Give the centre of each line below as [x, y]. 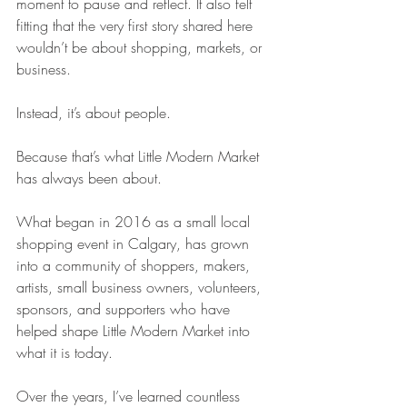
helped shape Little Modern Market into [135, 331]
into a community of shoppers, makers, [135, 265]
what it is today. [65, 352]
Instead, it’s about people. [94, 113]
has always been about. [89, 178]
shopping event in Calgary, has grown [135, 243]
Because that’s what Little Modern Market [140, 156]
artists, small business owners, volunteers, [141, 287]
